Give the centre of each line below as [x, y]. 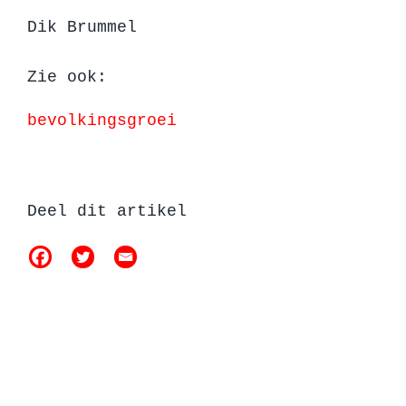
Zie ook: [67, 77]
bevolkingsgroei [102, 121]
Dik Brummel [82, 28]
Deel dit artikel [107, 212]
